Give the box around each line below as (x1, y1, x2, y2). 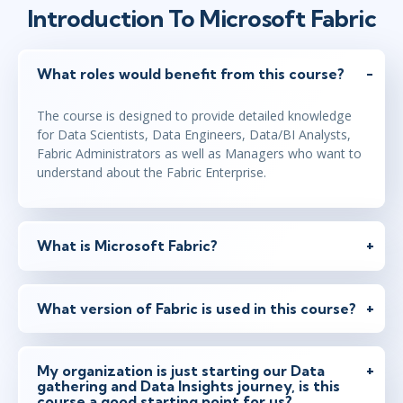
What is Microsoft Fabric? (37, 236, 218, 255)
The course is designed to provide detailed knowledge (37, 107, 352, 125)
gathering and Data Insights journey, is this (37, 377, 340, 396)
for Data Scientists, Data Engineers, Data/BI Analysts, (37, 126, 351, 144)
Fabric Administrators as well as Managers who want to (37, 145, 362, 163)
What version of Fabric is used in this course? (37, 299, 356, 318)
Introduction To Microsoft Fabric (27, 3, 376, 33)
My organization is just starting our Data (37, 362, 325, 381)
